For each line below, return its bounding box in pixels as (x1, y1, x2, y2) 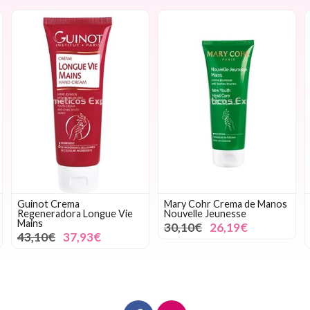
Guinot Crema (17, 197, 80, 210)
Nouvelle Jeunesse (164, 207, 246, 219)
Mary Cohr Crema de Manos (164, 197, 287, 210)
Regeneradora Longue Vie (17, 207, 133, 219)
